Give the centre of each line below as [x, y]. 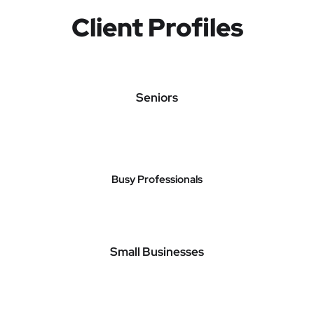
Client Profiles [157, 27]
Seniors [157, 97]
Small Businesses [157, 252]
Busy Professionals [157, 179]
